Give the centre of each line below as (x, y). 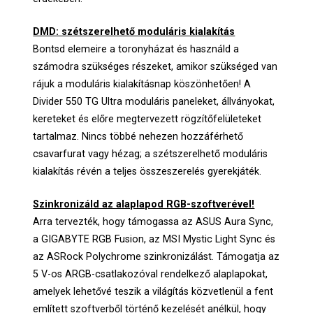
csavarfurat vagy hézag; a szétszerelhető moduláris (151, 154)
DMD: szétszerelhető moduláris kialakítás (134, 31)
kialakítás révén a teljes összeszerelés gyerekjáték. (149, 171)
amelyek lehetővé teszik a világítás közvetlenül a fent (153, 291)
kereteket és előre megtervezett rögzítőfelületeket (147, 119)
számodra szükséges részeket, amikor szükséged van (155, 66)
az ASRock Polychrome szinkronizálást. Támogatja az (156, 256)
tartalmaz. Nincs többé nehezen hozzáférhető (138, 136)
